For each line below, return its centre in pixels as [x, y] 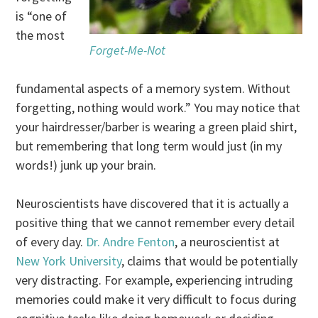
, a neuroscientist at [227, 241]
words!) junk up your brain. [86, 165]
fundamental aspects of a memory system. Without [153, 88]
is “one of [42, 16]
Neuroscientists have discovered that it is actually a [153, 203]
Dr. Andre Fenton [131, 241]
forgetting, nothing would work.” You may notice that [158, 107]
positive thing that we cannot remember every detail [155, 222]
